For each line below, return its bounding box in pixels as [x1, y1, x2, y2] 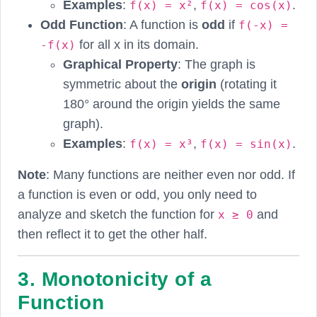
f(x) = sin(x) [200, 137, 292, 151]
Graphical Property [63, 57, 178, 71]
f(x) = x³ [129, 137, 193, 151]
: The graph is [178, 57, 255, 71]
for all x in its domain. [76, 37, 199, 52]
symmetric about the [63, 76, 181, 91]
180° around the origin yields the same [63, 96, 280, 111]
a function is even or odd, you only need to [18, 187, 257, 202]
